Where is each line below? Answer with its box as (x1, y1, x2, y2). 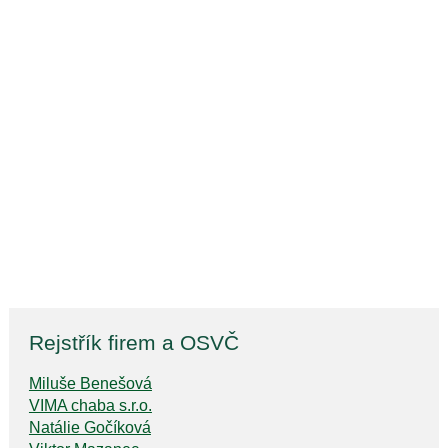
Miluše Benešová (28, 375, 152, 393)
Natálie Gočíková (28, 419, 151, 437)
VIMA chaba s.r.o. (28, 397, 152, 415)
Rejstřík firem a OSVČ (28, 331, 239, 355)
